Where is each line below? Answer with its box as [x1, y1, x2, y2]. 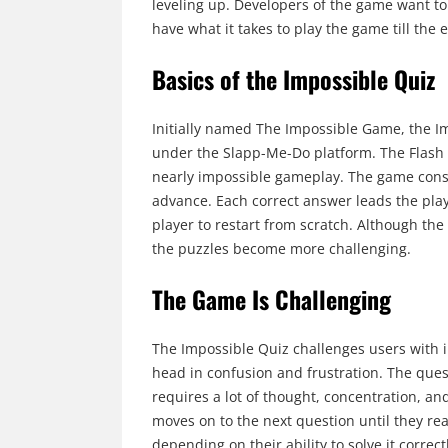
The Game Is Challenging [152, 280, 391, 317]
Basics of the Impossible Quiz [152, 60, 435, 97]
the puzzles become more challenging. [152, 238, 411, 258]
